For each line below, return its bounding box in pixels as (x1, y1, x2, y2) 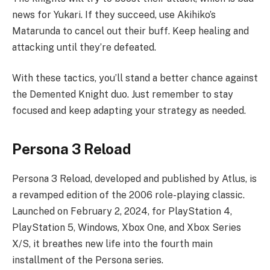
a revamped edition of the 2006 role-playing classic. (12, 189, 245, 201)
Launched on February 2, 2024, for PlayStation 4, (12, 205, 232, 217)
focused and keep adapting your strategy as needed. (12, 105, 246, 117)
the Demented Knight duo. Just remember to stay (12, 89, 233, 101)
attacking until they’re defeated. (12, 41, 156, 53)
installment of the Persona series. (12, 254, 163, 266)
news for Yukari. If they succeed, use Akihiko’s (12, 8, 216, 20)
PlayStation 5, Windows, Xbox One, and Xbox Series (12, 221, 241, 233)
